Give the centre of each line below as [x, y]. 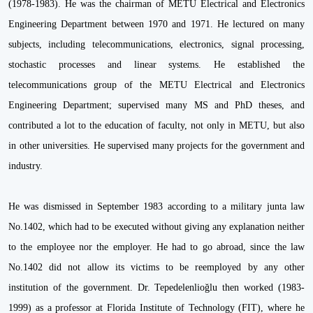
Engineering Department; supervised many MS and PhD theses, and [156, 105]
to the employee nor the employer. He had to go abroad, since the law [156, 247]
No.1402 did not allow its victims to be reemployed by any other [156, 267]
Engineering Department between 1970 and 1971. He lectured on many [156, 24]
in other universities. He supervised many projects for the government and [156, 146]
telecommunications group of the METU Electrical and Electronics [156, 85]
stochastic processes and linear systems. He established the [156, 65]
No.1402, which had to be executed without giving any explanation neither [156, 227]
